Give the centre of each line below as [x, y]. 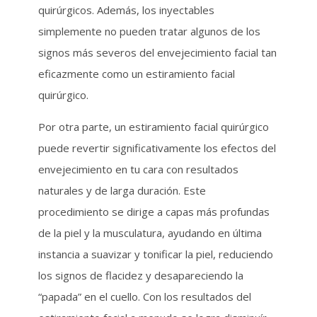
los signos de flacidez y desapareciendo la [140, 275]
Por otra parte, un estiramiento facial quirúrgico [153, 127]
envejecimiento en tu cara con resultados [138, 169]
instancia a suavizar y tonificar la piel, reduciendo [155, 254]
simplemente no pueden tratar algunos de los [149, 31]
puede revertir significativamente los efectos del [157, 148]
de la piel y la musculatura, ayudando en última [150, 233]
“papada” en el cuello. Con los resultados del [144, 296]
